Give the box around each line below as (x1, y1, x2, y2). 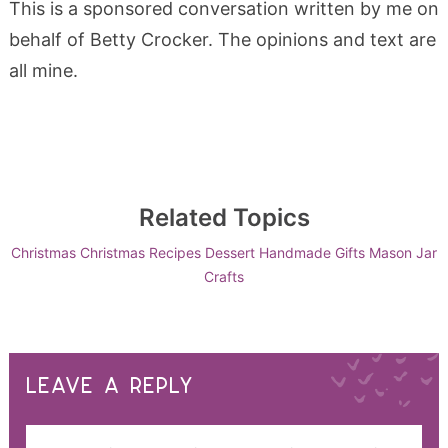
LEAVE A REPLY (26, 371, 195, 401)
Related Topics (138, 202, 310, 232)
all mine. (8, 59, 78, 81)
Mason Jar (369, 243, 437, 261)
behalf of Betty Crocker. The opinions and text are (8, 28, 436, 50)
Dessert (205, 243, 255, 261)
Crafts (204, 267, 244, 285)
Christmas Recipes (80, 243, 201, 261)
